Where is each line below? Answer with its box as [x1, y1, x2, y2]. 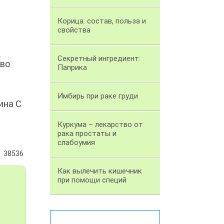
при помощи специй [57, 175, 126, 185]
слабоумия [57, 138, 95, 147]
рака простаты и [57, 129, 116, 138]
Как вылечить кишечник [57, 166, 142, 176]
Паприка [57, 63, 87, 72]
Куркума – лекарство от [57, 120, 143, 129]
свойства [57, 25, 90, 35]
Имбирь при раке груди [57, 91, 138, 101]
